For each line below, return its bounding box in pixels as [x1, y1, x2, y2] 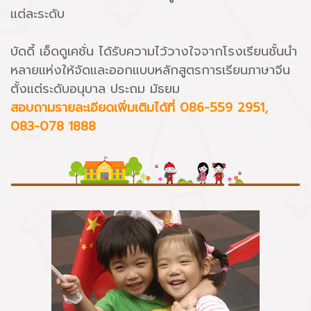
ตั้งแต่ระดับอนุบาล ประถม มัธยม [10, 79, 185, 99]
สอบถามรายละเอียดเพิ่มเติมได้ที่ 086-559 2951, [10, 98, 268, 117]
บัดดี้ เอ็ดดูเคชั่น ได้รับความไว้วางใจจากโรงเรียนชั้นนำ [10, 42, 297, 61]
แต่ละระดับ [10, 4, 65, 24]
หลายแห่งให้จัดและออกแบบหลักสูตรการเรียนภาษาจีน [10, 60, 290, 80]
